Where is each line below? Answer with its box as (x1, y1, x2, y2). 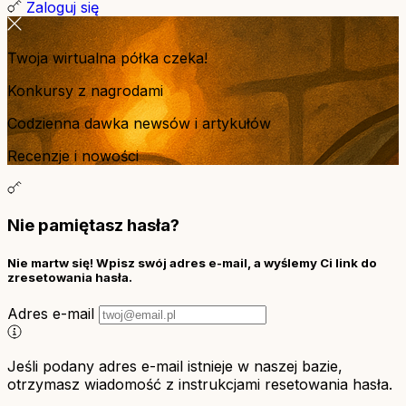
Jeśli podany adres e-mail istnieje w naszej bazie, (7, 357, 343, 376)
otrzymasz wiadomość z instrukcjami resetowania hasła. (7, 375, 392, 394)
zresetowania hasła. (7, 270, 132, 285)
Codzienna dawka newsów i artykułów (7, 114, 271, 133)
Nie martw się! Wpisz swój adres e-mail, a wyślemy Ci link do (7, 256, 377, 271)
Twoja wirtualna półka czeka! (7, 49, 208, 68)
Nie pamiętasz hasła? (7, 215, 179, 237)
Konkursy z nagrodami (7, 82, 163, 101)
